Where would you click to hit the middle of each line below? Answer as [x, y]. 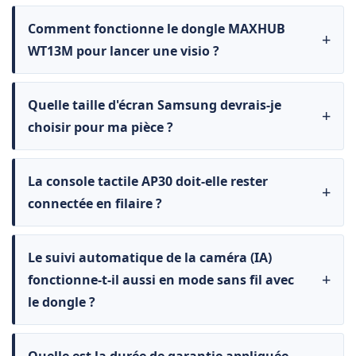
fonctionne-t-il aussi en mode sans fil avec [161, 280]
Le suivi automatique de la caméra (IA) [150, 258]
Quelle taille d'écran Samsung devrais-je [155, 105]
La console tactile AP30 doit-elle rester [148, 182]
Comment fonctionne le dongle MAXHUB [157, 29]
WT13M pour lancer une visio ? [124, 51]
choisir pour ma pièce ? [101, 128]
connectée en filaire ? [95, 204]
